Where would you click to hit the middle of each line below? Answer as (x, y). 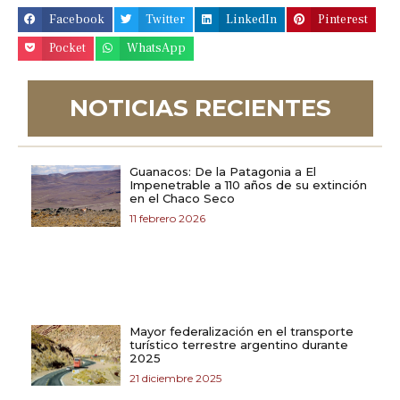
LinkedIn (252, 19)
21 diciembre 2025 (175, 378)
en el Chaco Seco (182, 198)
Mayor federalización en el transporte (242, 331)
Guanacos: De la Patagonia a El (223, 171)
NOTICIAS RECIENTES (200, 108)
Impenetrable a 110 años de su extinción (248, 184)
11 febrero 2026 (167, 218)
